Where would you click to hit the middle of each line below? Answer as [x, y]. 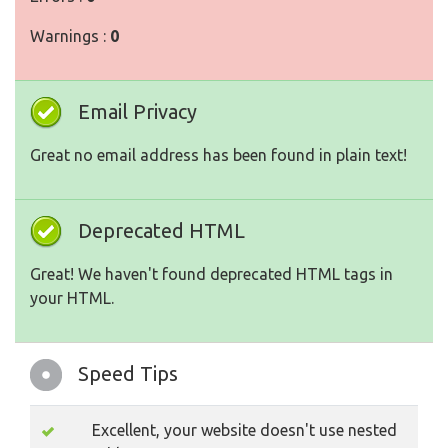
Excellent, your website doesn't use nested [244, 430]
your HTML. [72, 298]
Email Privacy [137, 111]
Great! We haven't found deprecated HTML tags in [211, 274]
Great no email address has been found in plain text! [218, 155]
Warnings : [70, 36]
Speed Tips [128, 373]
